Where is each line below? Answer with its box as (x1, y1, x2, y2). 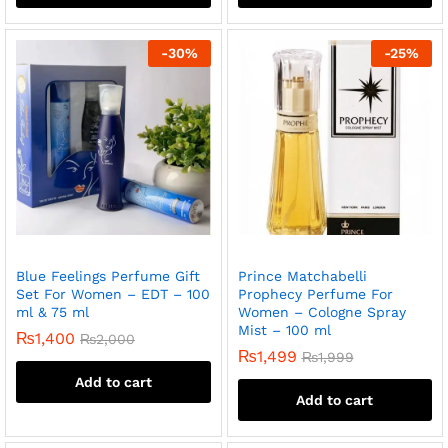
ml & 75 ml (16, 303, 89, 320)
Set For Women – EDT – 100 (16, 285, 210, 302)
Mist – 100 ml (237, 321, 331, 338)
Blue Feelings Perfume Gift (16, 267, 200, 284)
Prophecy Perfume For (237, 285, 393, 302)
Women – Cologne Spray (237, 303, 406, 320)
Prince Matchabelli (237, 267, 367, 284)
